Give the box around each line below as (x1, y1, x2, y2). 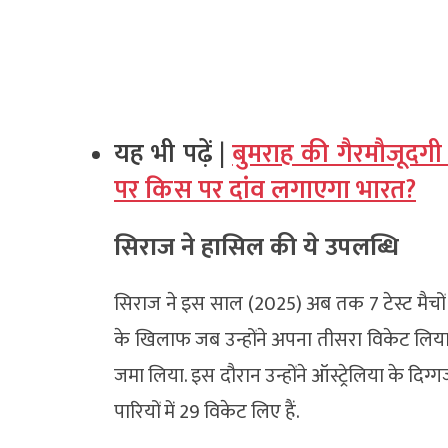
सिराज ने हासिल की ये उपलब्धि (114, 226, 399, 268)
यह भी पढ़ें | (114, 132, 233, 176)
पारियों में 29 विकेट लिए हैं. (114, 394, 300, 429)
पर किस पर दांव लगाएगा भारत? (114, 168, 416, 212)
